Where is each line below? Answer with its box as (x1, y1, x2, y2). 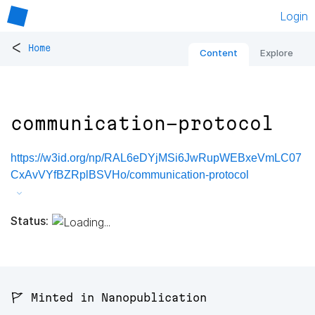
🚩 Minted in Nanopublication (11, 291, 207, 304)
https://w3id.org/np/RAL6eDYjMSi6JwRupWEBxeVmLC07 (11, 152, 302, 165)
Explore (260, 47, 293, 59)
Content (200, 47, 238, 59)
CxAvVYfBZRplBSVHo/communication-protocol (11, 169, 249, 181)
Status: (11, 213, 49, 228)
